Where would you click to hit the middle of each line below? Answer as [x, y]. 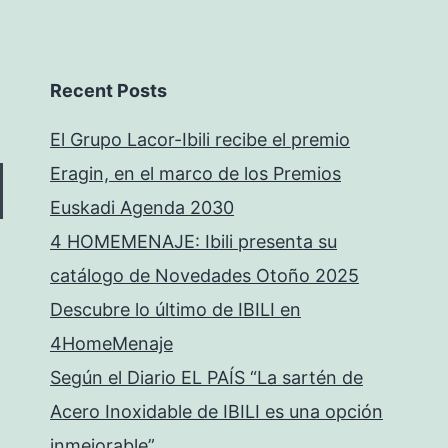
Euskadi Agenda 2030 [142, 207]
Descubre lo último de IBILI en [175, 309]
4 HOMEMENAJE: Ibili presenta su [193, 241]
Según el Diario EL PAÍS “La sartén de [206, 377]
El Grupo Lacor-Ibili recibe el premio [200, 139]
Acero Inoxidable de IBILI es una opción [216, 411]
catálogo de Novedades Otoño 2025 [204, 275]
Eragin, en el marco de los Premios [195, 173]
